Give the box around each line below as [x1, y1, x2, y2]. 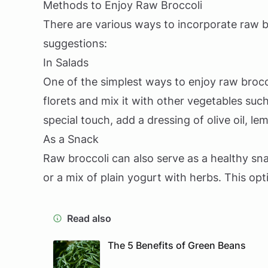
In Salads [43, 56, 89, 69]
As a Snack [43, 133, 99, 145]
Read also [67, 212, 111, 224]
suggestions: [43, 37, 107, 50]
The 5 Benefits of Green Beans [108, 239, 246, 251]
